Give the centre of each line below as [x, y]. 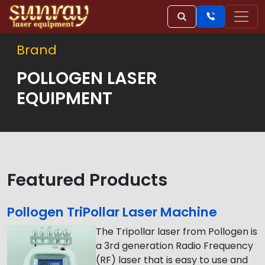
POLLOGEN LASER [87, 78]
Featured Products [87, 180]
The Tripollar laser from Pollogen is [177, 232]
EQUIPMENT [64, 98]
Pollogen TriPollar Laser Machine [112, 212]
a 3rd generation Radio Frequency [174, 246]
